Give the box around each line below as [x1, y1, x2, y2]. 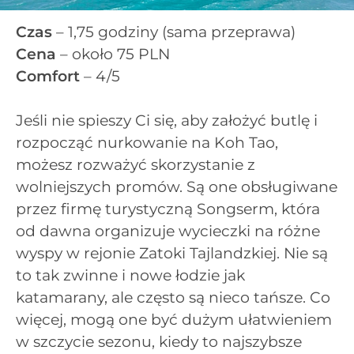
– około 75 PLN [56, 44, 170, 63]
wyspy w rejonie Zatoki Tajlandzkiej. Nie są [16, 244, 328, 263]
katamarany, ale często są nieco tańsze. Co [16, 288, 330, 307]
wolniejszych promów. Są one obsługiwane [16, 178, 337, 197]
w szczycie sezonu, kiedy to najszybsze [16, 333, 302, 352]
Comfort [16, 66, 80, 85]
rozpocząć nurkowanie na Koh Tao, [16, 134, 278, 153]
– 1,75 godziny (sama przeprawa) [52, 22, 296, 41]
